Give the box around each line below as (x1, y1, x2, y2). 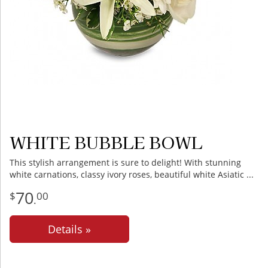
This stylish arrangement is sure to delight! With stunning (10, 157, 241, 168)
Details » (48, 222, 91, 236)
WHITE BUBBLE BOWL (10, 130, 202, 154)
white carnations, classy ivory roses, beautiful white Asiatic (10, 169, 244, 180)
